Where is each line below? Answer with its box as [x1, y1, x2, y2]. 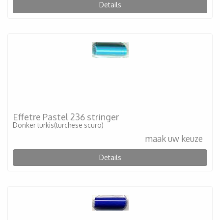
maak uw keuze [145, 133, 203, 144]
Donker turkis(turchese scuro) [13, 121, 104, 129]
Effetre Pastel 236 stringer [13, 111, 119, 122]
